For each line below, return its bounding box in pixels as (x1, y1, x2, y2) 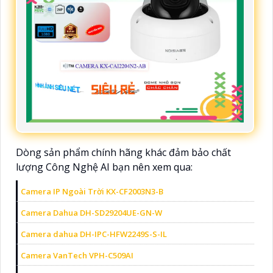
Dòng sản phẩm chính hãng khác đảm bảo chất (16, 145, 231, 159)
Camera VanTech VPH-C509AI (21, 249, 133, 261)
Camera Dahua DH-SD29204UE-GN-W (21, 207, 162, 218)
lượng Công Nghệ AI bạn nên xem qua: (16, 160, 193, 174)
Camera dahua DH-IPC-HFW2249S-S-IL (21, 228, 167, 239)
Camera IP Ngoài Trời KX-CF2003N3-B (21, 185, 163, 197)
